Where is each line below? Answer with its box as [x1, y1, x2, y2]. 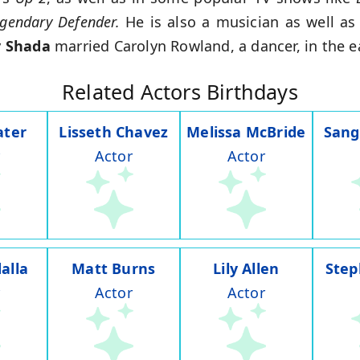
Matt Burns [72, 259, 156, 279]
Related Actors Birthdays [62, 78, 298, 106]
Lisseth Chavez [59, 122, 169, 142]
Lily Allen [213, 259, 280, 279]
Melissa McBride [186, 122, 306, 142]
